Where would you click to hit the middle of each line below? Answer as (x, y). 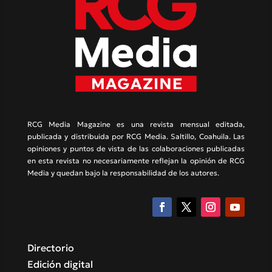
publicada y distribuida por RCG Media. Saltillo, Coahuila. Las (136, 136)
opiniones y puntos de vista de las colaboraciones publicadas (136, 148)
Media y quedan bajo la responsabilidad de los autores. (123, 172)
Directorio (50, 247)
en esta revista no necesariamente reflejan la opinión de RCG (136, 160)
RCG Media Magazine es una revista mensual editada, (136, 124)
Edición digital (60, 264)
